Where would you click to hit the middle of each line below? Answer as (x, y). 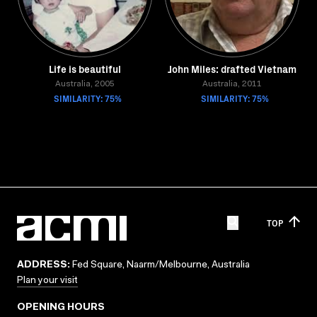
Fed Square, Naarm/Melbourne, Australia (160, 265)
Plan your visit (47, 281)
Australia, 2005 (85, 84)
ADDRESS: (44, 265)
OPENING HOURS (61, 308)
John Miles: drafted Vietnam (232, 69)
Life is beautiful (85, 69)
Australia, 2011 (232, 84)
